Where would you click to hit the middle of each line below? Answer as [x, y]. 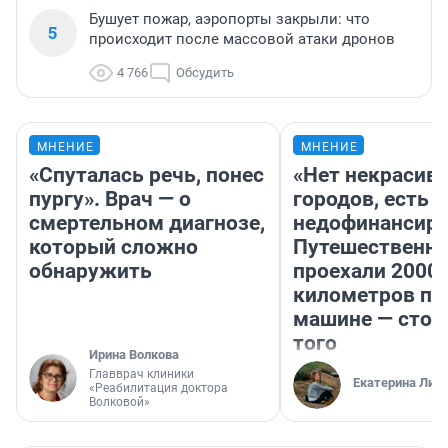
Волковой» [119, 402]
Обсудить [205, 73]
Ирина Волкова [134, 355]
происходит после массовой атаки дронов [242, 39]
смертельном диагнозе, [147, 223]
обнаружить [90, 271]
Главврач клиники [141, 374]
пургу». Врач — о [110, 199]
